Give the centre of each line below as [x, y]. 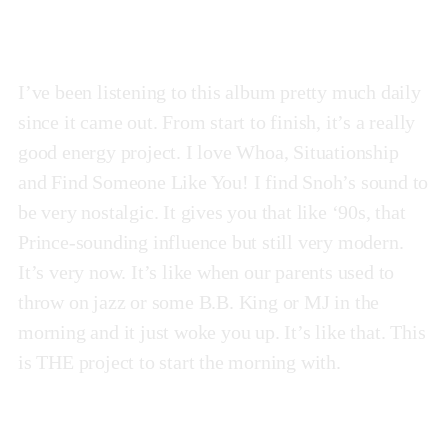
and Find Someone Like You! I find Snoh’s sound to [223, 181]
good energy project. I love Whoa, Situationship [208, 151]
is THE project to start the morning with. [179, 361]
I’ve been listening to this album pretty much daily [219, 91]
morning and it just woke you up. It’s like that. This [222, 331]
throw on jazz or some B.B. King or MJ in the [199, 301]
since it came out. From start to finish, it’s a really [217, 121]
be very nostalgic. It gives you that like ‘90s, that [212, 211]
